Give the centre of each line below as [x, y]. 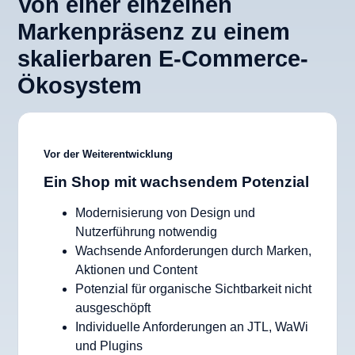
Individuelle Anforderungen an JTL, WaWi [192, 327]
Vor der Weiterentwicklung [108, 155]
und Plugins [109, 346]
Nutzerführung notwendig [146, 232]
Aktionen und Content [136, 270]
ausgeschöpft [113, 308]
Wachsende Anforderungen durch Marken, [193, 251]
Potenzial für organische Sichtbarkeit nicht [193, 289]
